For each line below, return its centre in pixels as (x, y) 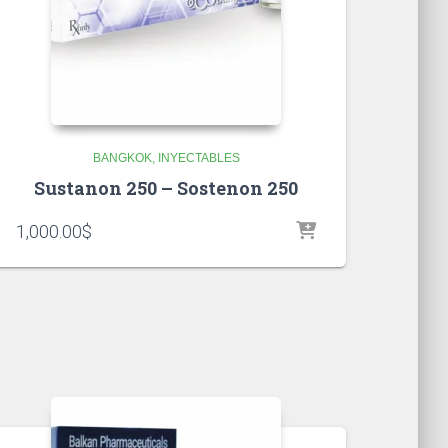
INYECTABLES (198, 158)
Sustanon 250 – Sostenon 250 (166, 188)
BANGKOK (122, 158)
